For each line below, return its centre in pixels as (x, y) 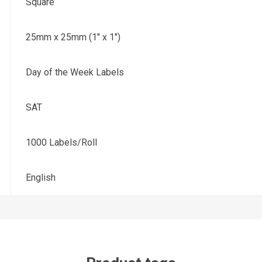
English (41, 177)
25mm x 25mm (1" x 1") (73, 37)
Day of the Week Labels (75, 72)
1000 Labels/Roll (62, 142)
